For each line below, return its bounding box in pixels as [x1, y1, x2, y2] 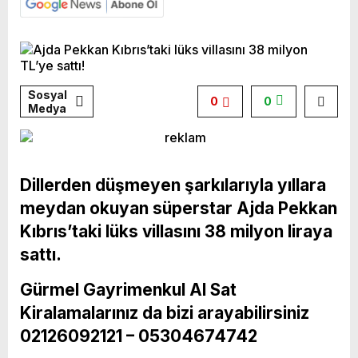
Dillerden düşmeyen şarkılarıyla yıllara [20, 175, 326, 196]
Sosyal [28, 88, 67, 102]
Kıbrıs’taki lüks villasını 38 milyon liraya [20, 221, 332, 242]
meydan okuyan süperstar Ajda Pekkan [20, 198, 337, 219]
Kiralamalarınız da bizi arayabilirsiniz [20, 303, 309, 324]
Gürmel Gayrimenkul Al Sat [20, 280, 237, 300]
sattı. [20, 245, 66, 265]
